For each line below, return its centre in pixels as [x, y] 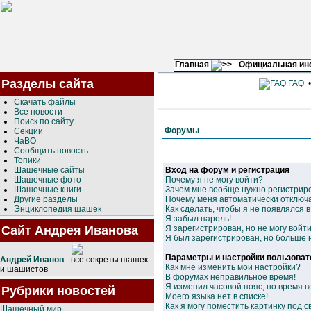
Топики [27, 160]
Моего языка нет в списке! [217, 296]
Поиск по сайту [44, 121]
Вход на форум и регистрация [227, 170]
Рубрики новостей [58, 291]
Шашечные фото [48, 180]
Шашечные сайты [49, 170]
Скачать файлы [45, 102]
